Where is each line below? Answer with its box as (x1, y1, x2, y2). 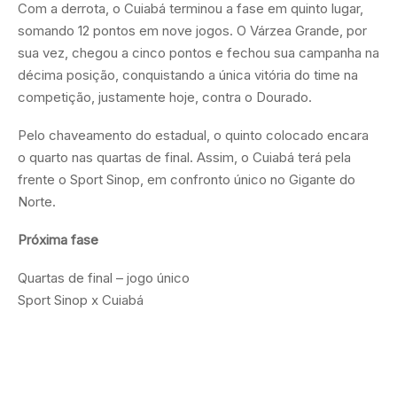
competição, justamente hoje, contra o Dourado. (18, 88, 312, 105)
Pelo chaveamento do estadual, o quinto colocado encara (18, 126, 369, 144)
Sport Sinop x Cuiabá (18, 291, 144, 308)
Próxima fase (18, 230, 98, 248)
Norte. (18, 192, 56, 210)
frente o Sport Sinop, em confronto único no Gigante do (18, 170, 355, 188)
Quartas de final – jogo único (18, 269, 190, 286)
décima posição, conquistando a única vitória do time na (18, 66, 358, 83)
